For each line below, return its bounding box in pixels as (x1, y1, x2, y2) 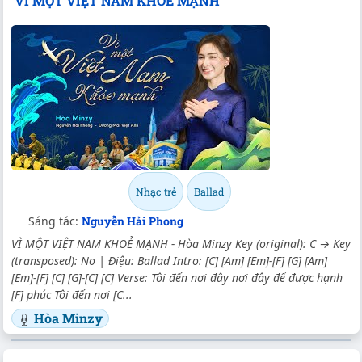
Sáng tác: (28, 213, 82, 229)
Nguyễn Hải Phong (82, 213, 183, 229)
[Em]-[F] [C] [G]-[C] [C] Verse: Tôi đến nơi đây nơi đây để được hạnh (11, 270, 343, 285)
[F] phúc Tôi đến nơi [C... (11, 287, 133, 302)
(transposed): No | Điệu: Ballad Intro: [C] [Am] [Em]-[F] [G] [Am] (11, 253, 327, 268)
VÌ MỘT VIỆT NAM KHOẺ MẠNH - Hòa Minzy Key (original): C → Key (11, 236, 351, 251)
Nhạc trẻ (135, 185, 176, 198)
